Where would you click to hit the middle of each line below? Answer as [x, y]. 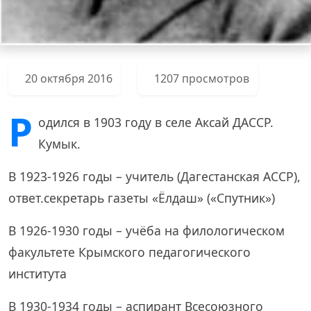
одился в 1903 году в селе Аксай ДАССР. [156, 123]
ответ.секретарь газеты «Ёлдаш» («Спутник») [142, 198]
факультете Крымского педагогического [129, 252]
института [37, 274]
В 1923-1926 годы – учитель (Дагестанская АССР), [154, 177]
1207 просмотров [202, 79]
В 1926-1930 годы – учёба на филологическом [146, 231]
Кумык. [59, 144]
